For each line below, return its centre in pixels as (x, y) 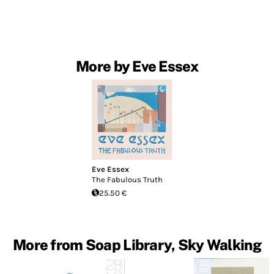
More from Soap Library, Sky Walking (137, 244)
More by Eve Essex (137, 66)
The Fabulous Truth (128, 179)
